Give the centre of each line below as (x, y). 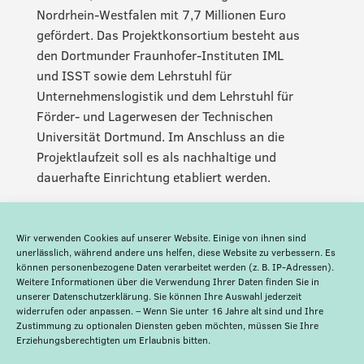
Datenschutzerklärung (101, 296)
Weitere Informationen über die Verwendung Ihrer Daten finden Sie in (168, 282)
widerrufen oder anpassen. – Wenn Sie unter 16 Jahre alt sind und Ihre (170, 311)
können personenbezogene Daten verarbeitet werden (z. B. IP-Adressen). (175, 267)
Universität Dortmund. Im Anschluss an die (160, 136)
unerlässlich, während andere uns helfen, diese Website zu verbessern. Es (176, 252)
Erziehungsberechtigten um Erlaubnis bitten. (113, 340)
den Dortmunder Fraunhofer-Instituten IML (160, 55)
